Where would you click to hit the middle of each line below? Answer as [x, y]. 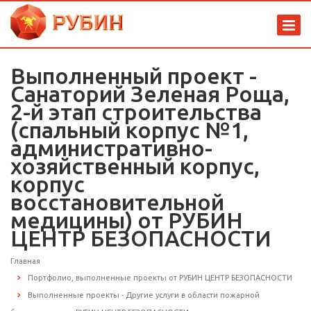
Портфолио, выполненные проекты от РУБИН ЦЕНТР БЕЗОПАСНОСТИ [160, 278]
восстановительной [117, 202]
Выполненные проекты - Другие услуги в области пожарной [144, 295]
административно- [111, 148]
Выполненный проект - [134, 76]
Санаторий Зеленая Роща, [150, 94]
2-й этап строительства [136, 112]
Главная [25, 261]
